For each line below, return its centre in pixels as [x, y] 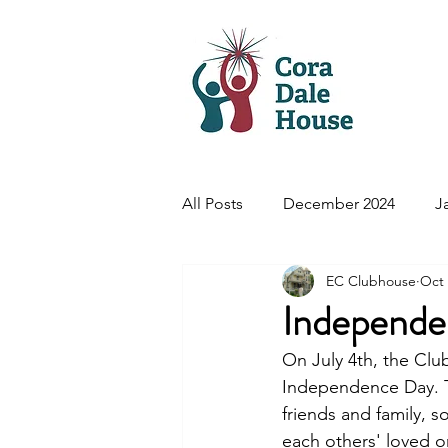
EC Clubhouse [371, 280]
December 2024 [339, 203]
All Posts [212, 203]
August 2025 [265, 283]
